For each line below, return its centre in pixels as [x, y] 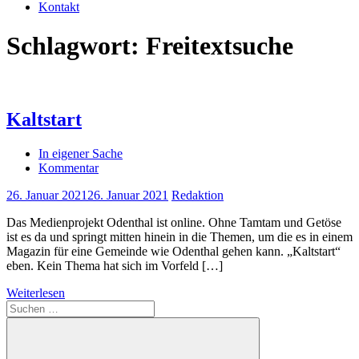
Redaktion [198, 195]
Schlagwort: [76, 46]
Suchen [24, 306]
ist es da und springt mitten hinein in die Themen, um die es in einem [179, 236]
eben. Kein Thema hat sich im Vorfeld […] [115, 265]
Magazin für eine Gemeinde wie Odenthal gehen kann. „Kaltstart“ [173, 251]
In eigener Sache [81, 153]
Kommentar [69, 167]
